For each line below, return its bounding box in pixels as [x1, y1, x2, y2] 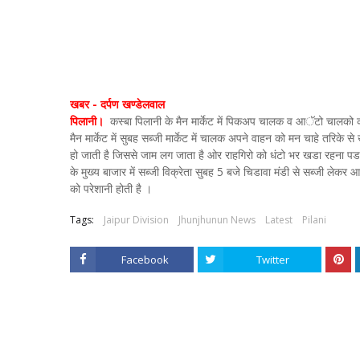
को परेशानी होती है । [70, 181, 152, 196]
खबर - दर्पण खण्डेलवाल [70, 96, 165, 112]
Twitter [256, 252, 289, 267]
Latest [265, 213, 292, 227]
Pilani [302, 213, 326, 227]
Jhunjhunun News [178, 213, 256, 227]
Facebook [121, 252, 169, 267]
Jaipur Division [104, 213, 169, 227]
